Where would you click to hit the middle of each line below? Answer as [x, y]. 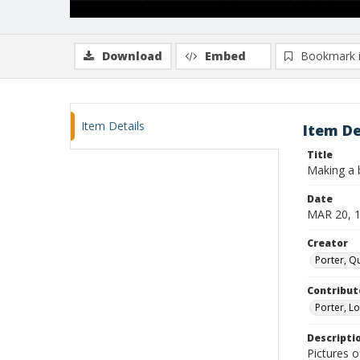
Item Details [113, 126]
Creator [327, 243]
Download [132, 56]
